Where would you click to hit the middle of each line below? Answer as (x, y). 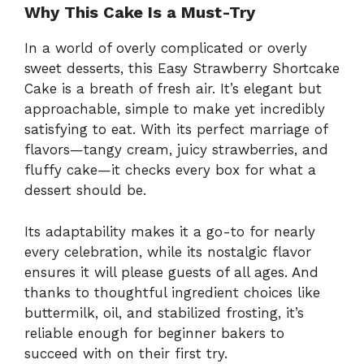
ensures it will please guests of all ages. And (171, 272)
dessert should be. (85, 191)
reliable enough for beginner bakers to (154, 333)
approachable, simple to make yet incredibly (175, 109)
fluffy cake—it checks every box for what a (170, 170)
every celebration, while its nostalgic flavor (168, 251)
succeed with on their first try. (126, 353)
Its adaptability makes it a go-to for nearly (170, 231)
